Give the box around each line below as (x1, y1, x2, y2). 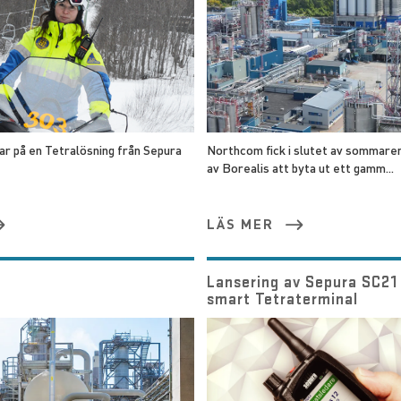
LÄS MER (206, 215, 274, 233)
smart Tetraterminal (206, 287, 358, 309)
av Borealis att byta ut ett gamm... (206, 159, 394, 175)
